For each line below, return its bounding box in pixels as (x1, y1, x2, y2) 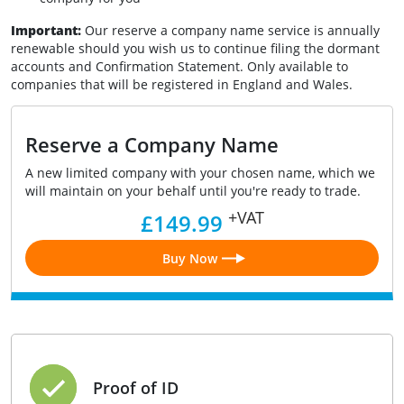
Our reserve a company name (85, 22, 264, 40)
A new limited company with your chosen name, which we (25, 164, 375, 182)
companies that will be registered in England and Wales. (11, 76, 353, 94)
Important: (11, 22, 85, 40)
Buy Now (161, 249, 217, 267)
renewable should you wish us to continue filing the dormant (11, 40, 380, 58)
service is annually (268, 22, 380, 40)
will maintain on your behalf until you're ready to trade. (25, 182, 361, 200)
